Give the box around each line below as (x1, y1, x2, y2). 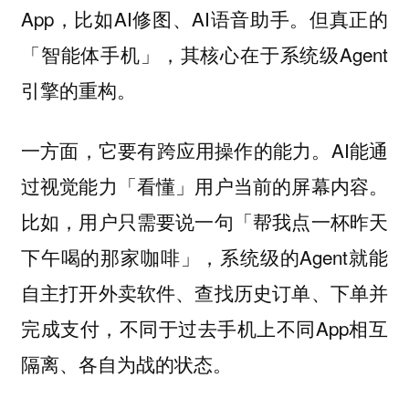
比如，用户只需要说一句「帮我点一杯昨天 (20, 207, 389, 236)
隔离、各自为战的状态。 (20, 350, 232, 378)
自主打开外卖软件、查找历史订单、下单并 (20, 278, 389, 307)
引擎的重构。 (20, 75, 136, 103)
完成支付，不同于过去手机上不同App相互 (20, 314, 389, 342)
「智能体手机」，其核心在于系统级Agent (20, 39, 389, 68)
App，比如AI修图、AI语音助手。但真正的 (20, 4, 389, 32)
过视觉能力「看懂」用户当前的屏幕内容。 (20, 172, 389, 200)
